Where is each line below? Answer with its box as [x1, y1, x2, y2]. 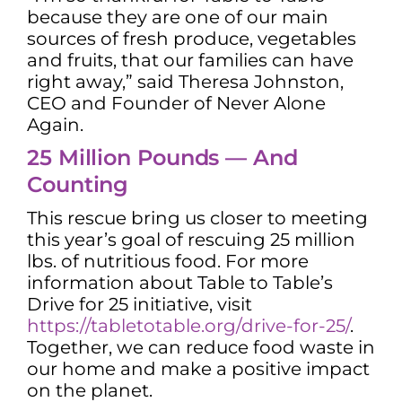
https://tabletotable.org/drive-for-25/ [27, 314, 350, 336]
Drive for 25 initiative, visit [27, 293, 252, 315]
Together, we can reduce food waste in [27, 336, 375, 358]
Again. [27, 113, 83, 135]
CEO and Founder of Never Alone [27, 92, 326, 114]
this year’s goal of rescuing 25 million [27, 228, 355, 250]
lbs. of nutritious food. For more [27, 249, 309, 272]
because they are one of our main [27, 5, 328, 28]
